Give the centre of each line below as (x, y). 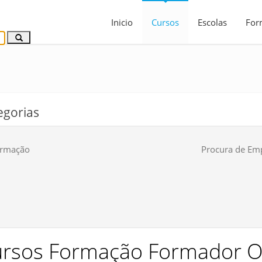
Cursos (165, 22)
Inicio (122, 22)
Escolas (212, 22)
